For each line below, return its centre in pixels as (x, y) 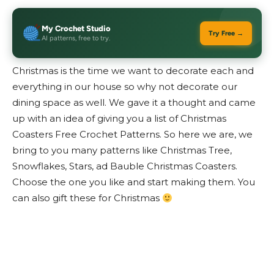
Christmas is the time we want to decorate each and (133, 71)
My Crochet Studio (76, 28)
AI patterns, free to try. (76, 38)
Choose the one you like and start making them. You (134, 182)
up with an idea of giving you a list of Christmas (119, 118)
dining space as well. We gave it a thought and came (134, 102)
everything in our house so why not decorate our (125, 87)
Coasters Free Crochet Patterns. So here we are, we (132, 134)
